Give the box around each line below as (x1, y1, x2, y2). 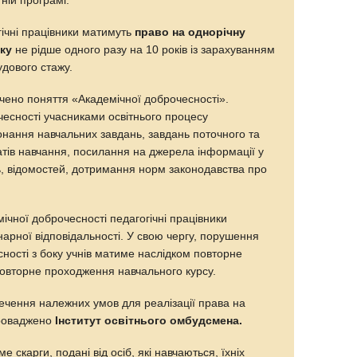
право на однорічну (135, 25, 246, 38)
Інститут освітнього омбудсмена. (55, 314, 243, 327)
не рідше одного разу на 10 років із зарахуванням (12, 43, 276, 56)
